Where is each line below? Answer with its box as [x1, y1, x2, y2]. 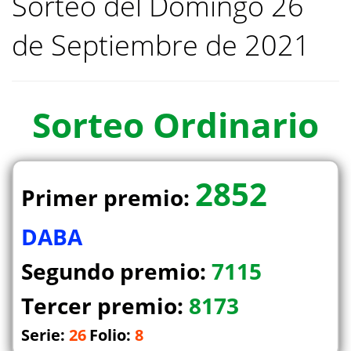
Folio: [89, 324, 135, 346]
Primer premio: [21, 183, 195, 213]
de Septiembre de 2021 [12, 26, 310, 65]
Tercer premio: [21, 291, 189, 321]
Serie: [21, 324, 69, 346]
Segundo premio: [21, 256, 212, 287]
